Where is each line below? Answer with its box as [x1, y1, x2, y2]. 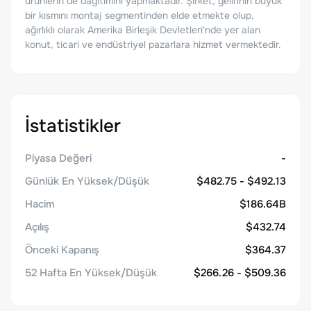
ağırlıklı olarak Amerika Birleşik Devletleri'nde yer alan [25, 24, 260, 36]
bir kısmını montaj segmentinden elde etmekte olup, [25, 9, 254, 22]
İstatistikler [25, 115, 121, 137]
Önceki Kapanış [25, 243, 99, 257]
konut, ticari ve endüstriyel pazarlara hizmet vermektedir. [25, 38, 281, 51]
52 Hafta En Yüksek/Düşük [25, 266, 157, 280]
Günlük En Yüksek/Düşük [25, 174, 149, 188]
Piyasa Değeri [25, 151, 92, 165]
